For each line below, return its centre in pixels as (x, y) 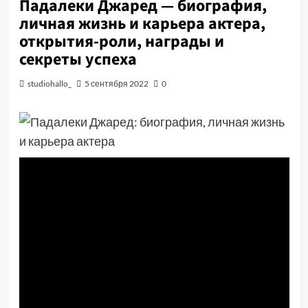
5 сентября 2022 (116, 84)
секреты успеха (78, 59)
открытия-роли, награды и (121, 42)
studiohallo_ (49, 84)
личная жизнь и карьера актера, (142, 24)
